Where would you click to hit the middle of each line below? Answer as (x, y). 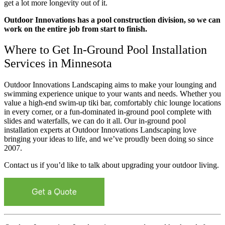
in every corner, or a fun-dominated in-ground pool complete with (108, 112)
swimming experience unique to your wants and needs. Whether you (113, 94)
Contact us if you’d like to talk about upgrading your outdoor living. (111, 165)
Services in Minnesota (58, 64)
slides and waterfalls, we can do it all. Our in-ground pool (95, 121)
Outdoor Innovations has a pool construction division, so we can (112, 20)
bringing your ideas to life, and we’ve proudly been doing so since (109, 139)
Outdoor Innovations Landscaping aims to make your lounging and (110, 85)
